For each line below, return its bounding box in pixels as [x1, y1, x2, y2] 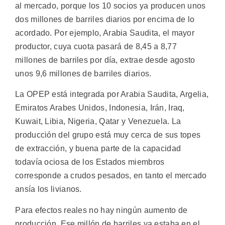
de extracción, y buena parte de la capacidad [15, 144, 181, 153]
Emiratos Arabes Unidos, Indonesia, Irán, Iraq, [15, 103, 185, 113]
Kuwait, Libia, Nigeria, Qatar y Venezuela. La [15, 117, 181, 126]
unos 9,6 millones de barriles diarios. [15, 69, 152, 78]
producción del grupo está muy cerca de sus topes [15, 131, 201, 140]
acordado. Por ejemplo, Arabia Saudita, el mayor [15, 28, 195, 37]
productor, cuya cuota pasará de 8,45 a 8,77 [15, 42, 177, 51]
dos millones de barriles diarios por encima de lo [15, 15, 195, 24]
